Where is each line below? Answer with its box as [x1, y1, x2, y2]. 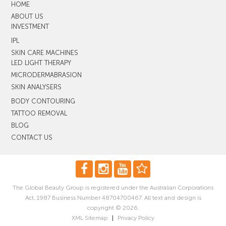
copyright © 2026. [87, 204, 139, 211]
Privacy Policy [118, 214, 154, 221]
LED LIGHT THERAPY [11, 59, 72, 67]
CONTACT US [11, 133, 53, 141]
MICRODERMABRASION [11, 71, 82, 79]
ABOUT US [11, 12, 44, 20]
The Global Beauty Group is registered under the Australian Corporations [13, 184, 213, 191]
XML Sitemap [72, 214, 108, 221]
